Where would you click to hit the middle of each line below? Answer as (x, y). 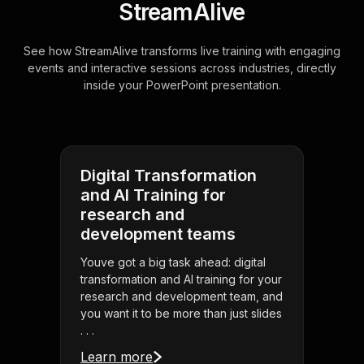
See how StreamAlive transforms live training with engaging (182, 51)
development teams (158, 234)
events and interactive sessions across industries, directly (182, 68)
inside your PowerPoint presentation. (182, 85)
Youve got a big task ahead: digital (173, 262)
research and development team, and (182, 297)
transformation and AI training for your (181, 279)
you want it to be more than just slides (181, 314)
